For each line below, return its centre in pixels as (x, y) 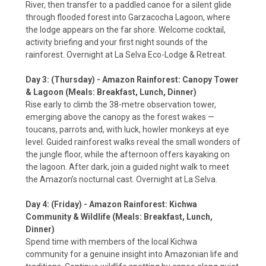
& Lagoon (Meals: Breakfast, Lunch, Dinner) (111, 92)
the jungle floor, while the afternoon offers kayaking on (128, 155)
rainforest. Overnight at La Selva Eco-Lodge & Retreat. (126, 55)
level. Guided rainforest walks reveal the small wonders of (133, 142)
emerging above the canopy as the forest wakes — (120, 117)
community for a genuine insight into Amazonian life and (132, 254)
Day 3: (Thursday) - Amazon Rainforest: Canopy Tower (132, 80)
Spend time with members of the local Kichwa (111, 242)
